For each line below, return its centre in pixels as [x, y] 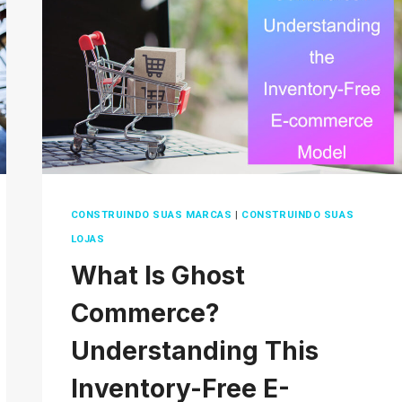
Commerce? [145, 313]
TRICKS [275, 96]
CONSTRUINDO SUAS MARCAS [151, 215]
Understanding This [194, 350]
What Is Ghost [157, 275]
